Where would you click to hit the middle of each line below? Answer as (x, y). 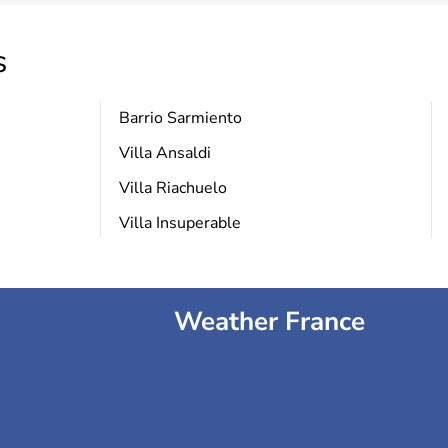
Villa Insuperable (179, 223)
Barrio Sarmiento (180, 118)
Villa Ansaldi (164, 153)
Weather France (269, 321)
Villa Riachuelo (172, 188)
